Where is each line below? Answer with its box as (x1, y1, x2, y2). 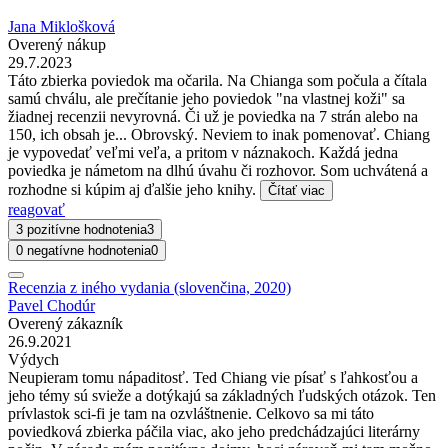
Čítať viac (268, 183, 325, 199)
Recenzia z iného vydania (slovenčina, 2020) (8, 279, 291, 297)
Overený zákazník (8, 315, 123, 333)
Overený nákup (8, 36, 106, 54)
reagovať (8, 201, 65, 219)
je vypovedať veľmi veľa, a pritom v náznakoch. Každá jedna (8, 144, 398, 162)
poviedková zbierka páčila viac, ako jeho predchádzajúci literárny (8, 423, 420, 441)
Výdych (8, 351, 59, 369)
